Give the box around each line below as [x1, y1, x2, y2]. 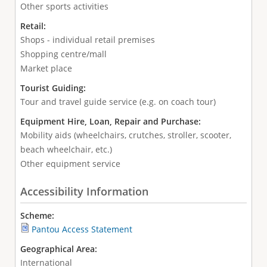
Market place [20, 63, 72, 74]
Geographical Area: [20, 243, 100, 254]
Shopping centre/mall [20, 48, 107, 60]
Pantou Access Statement [31, 223, 132, 235]
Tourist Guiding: [20, 82, 88, 94]
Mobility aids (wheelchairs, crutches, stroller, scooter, [20, 129, 231, 141]
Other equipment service [20, 158, 120, 170]
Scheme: [20, 209, 57, 221]
